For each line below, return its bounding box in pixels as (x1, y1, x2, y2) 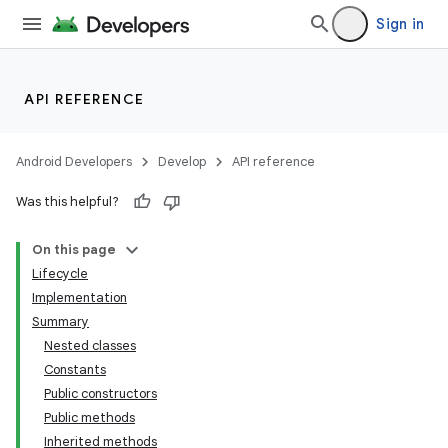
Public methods (44, 409, 135, 426)
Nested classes (44, 337, 136, 354)
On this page (32, 241, 116, 258)
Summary (32, 313, 89, 330)
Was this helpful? (16, 193, 119, 210)
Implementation (32, 289, 127, 306)
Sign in (376, 15, 424, 33)
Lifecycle (32, 265, 88, 282)
